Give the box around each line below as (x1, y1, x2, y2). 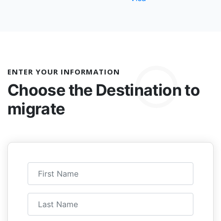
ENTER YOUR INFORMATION (7, 67, 120, 77)
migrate (7, 99, 65, 119)
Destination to (95, 80, 200, 100)
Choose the (7, 80, 96, 100)
